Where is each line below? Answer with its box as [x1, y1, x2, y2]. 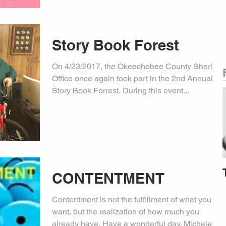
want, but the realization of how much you [52, 207, 199, 216]
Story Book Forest [52, 36, 179, 54]
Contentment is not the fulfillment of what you [52, 195, 211, 204]
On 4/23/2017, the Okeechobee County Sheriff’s [52, 61, 222, 71]
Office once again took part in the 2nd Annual [52, 73, 213, 83]
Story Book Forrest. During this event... [52, 85, 189, 95]
